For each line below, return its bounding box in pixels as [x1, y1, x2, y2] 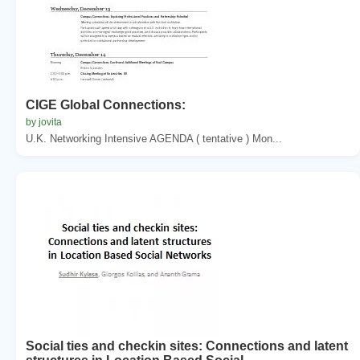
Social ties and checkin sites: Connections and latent [26, 338, 348, 353]
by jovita [26, 116, 62, 128]
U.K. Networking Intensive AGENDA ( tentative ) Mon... [26, 132, 282, 145]
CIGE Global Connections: [26, 97, 186, 112]
